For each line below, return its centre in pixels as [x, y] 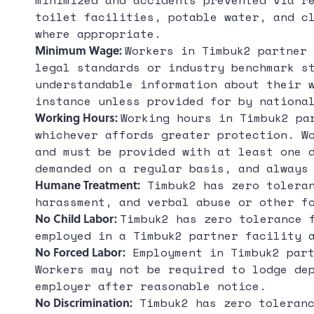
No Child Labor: [77, 218]
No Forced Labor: [80, 252]
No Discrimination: [84, 302]
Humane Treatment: [88, 185]
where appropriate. [98, 34]
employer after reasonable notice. [151, 286]
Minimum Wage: [80, 50]
